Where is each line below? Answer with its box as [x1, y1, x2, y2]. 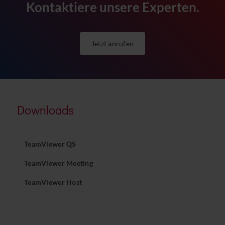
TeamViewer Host [24, 178, 82, 187]
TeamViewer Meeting [24, 159, 93, 168]
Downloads [17, 102, 74, 118]
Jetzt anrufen [91, 39, 134, 48]
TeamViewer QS [24, 140, 76, 149]
